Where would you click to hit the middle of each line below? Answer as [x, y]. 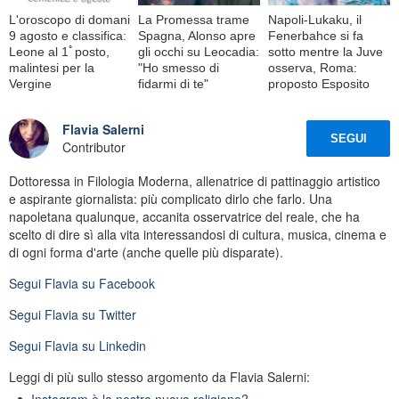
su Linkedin [112, 345]
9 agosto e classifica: [68, 35]
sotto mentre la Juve [325, 51]
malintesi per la [52, 67]
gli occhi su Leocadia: [199, 51]
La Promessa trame [194, 19]
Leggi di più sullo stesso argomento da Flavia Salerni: [159, 376]
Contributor [94, 147]
